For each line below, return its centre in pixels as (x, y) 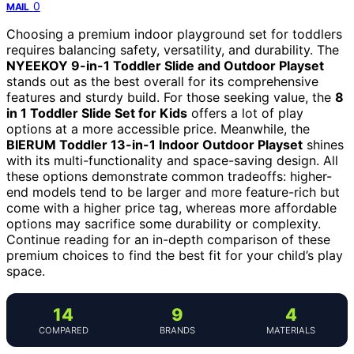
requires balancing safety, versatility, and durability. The (173, 49)
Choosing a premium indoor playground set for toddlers (174, 34)
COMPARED (63, 330)
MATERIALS (291, 330)
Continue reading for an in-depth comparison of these (168, 239)
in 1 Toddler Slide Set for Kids (97, 113)
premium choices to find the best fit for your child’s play (175, 255)
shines (323, 144)
